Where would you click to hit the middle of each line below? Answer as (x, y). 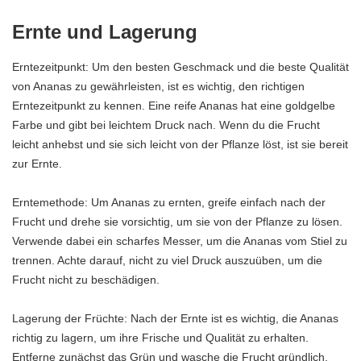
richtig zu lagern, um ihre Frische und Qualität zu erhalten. (160, 337)
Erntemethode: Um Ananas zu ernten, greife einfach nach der (169, 202)
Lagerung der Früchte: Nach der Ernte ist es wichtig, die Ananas (175, 318)
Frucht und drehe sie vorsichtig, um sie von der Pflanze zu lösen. (177, 221)
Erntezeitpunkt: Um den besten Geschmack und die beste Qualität (180, 66)
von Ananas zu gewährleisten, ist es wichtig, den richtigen (158, 86)
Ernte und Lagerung (105, 32)
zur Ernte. (37, 163)
